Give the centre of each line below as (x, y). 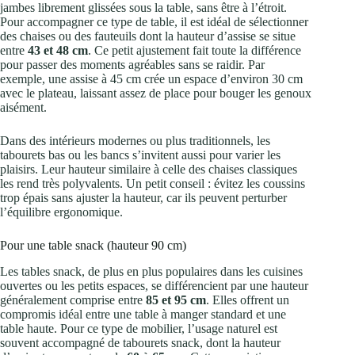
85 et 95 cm (176, 300)
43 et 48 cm (58, 51)
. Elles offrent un (248, 300)
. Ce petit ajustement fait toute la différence (195, 51)
